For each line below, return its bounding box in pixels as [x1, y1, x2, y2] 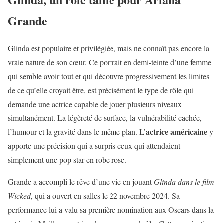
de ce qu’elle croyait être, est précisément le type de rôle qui [8, 85, 194, 96]
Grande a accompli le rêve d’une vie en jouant [8, 176, 154, 187]
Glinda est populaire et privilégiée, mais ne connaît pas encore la [8, 43, 209, 54]
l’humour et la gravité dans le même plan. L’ [8, 126, 146, 137]
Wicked [8, 190, 31, 201]
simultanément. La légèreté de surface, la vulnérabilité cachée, [8, 112, 202, 123]
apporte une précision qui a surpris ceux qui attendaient [8, 140, 180, 151]
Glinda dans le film [154, 176, 214, 187]
